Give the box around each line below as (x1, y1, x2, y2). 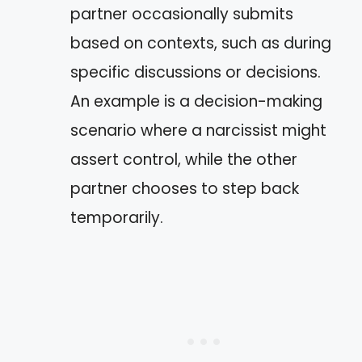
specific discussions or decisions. (70, 61, 321, 83)
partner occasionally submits (70, 3, 293, 25)
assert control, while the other (70, 149, 297, 170)
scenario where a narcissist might (70, 120, 326, 141)
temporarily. (70, 207, 163, 229)
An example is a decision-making (70, 90, 322, 112)
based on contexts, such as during (70, 32, 331, 54)
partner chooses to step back (70, 178, 299, 200)
